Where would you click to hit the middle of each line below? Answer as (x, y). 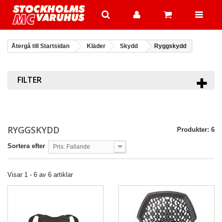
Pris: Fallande (72, 147)
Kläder (96, 46)
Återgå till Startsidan (40, 46)
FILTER (29, 80)
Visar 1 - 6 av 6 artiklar (40, 175)
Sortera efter (26, 146)
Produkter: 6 (196, 130)
